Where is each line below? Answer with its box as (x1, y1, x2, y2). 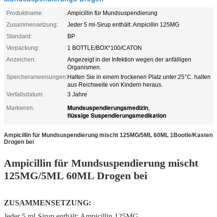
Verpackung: (6, 44, 39, 51)
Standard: (6, 32, 32, 40)
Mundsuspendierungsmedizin (67, 103, 148, 112)
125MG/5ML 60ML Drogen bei (4, 169, 147, 182)
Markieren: (6, 104, 34, 111)
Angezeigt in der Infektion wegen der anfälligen (67, 56, 191, 63)
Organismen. (67, 63, 101, 71)
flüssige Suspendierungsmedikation (67, 110, 166, 120)
